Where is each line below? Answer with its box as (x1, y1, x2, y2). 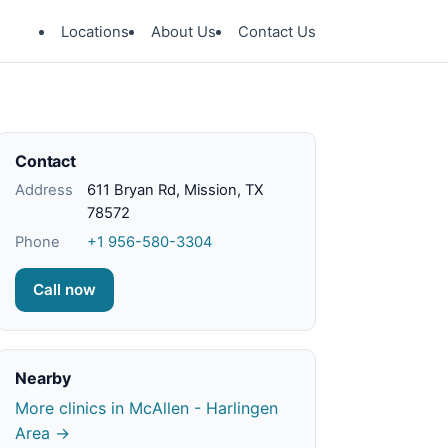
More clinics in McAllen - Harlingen (15, 398, 278, 418)
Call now (33, 280, 96, 299)
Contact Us (238, 22, 316, 41)
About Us (151, 22, 216, 41)
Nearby (15, 368, 72, 388)
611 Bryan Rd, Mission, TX (87, 181, 263, 199)
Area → (15, 423, 70, 443)
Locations (61, 22, 129, 41)
